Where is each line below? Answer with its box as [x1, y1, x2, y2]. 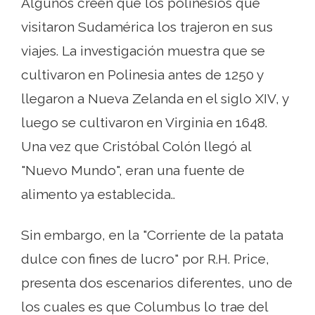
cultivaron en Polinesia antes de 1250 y [21, 67, 263, 83]
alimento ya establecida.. [21, 186, 175, 202]
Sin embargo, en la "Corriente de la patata [21, 227, 283, 243]
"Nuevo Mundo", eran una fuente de [21, 162, 245, 179]
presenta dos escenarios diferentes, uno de [21, 275, 292, 291]
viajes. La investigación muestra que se [21, 43, 265, 59]
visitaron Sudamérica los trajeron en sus [21, 19, 273, 35]
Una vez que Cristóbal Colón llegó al [21, 139, 251, 155]
